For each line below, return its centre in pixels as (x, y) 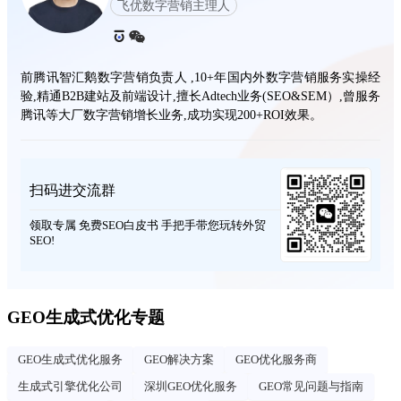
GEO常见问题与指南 (311, 386)
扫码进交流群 (73, 191)
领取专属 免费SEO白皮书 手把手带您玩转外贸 (148, 226)
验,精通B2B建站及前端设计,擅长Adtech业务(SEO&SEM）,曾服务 (200, 96)
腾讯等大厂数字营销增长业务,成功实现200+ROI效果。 (171, 115)
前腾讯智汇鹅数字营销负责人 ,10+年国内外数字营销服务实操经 (200, 77)
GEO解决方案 (179, 359)
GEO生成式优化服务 (70, 359)
